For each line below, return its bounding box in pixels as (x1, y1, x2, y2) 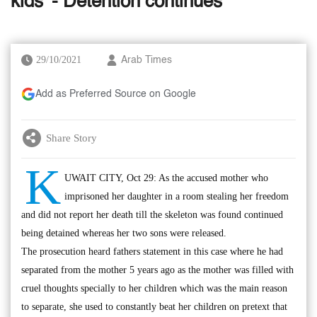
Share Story (46, 132, 97, 144)
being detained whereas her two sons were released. (21, 228, 226, 238)
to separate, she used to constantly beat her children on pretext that (21, 301, 287, 312)
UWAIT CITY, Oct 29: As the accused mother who (64, 173, 268, 183)
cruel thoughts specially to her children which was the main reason (21, 283, 287, 294)
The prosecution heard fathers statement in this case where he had (21, 246, 283, 257)
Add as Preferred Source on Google (35, 89, 196, 99)
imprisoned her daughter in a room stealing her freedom (64, 191, 289, 202)
